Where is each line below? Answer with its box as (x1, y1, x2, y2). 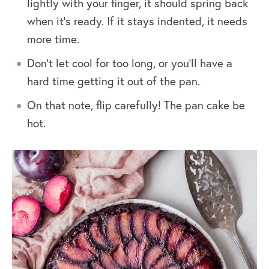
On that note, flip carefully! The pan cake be (27, 97, 245, 113)
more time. (27, 31, 79, 47)
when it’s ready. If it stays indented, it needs (27, 13, 247, 29)
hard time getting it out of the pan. (27, 73, 200, 89)
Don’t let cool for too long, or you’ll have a (27, 55, 232, 71)
